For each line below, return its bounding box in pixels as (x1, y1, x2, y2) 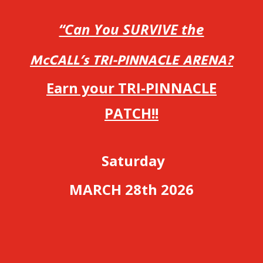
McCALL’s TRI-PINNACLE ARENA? (29, 49, 233, 75)
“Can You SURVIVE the (59, 19, 204, 39)
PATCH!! (104, 103, 159, 123)
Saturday (97, 150, 165, 170)
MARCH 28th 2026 (69, 179, 194, 199)
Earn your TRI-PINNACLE (46, 77, 217, 97)
